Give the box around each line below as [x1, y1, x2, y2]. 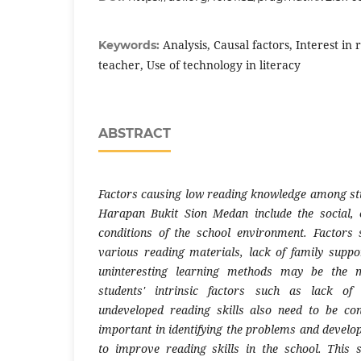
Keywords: [98, 37, 163, 52]
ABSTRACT [98, 125, 171, 141]
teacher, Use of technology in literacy [98, 56, 301, 73]
